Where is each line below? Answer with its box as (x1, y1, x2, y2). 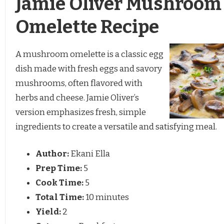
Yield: (35, 206, 61, 217)
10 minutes (85, 192, 129, 203)
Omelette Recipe (15, 15, 159, 38)
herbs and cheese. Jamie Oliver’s (15, 92, 139, 103)
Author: (35, 148, 69, 159)
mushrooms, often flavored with (15, 77, 142, 88)
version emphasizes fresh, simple (15, 106, 146, 117)
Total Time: (35, 192, 84, 203)
